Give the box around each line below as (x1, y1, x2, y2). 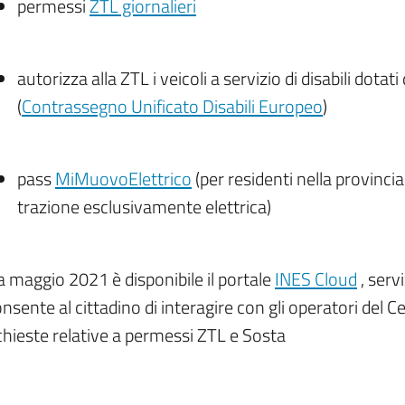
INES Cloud (275, 265, 357, 293)
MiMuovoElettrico (55, 165, 192, 193)
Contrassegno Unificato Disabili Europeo (22, 92, 323, 120)
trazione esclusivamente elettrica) (17, 193, 271, 221)
